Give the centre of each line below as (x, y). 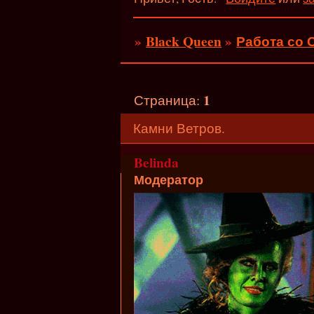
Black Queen (184, 41)
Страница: (169, 100)
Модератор (168, 180)
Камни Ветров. (179, 128)
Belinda (156, 163)
